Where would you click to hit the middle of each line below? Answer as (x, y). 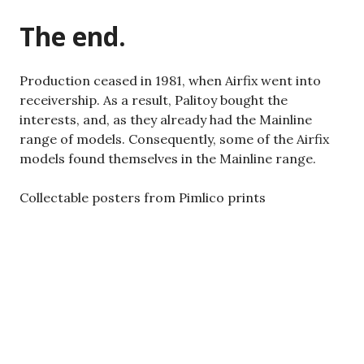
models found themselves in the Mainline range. (168, 158)
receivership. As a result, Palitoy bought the (154, 100)
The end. (73, 36)
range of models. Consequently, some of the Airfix (174, 139)
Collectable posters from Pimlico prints (143, 197)
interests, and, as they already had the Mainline (166, 119)
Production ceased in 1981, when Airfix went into (170, 80)
